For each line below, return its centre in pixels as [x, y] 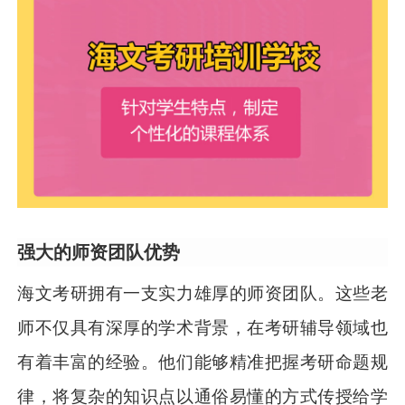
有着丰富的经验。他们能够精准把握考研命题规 [202, 363]
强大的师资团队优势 [99, 252]
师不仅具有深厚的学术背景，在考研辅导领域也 [202, 328]
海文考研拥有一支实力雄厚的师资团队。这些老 [202, 294]
